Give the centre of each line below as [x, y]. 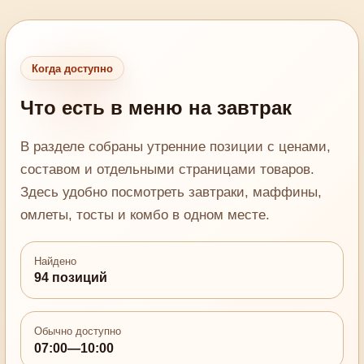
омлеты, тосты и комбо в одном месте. [145, 215]
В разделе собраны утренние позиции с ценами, [176, 147]
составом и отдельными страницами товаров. [168, 170]
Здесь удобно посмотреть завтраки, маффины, [171, 193]
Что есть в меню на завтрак [156, 108]
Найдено [56, 261]
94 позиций [71, 278]
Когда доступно [73, 68]
